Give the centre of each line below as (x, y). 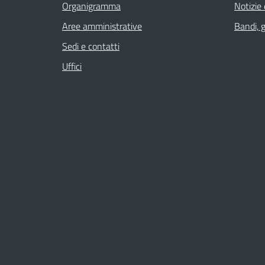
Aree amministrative (102, 26)
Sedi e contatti (91, 46)
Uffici (72, 66)
